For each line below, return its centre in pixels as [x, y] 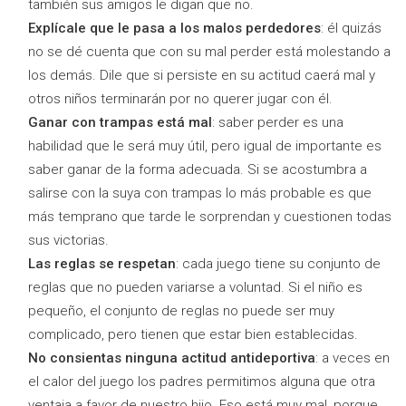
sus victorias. [68, 241]
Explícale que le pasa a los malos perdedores [174, 29]
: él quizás [351, 29]
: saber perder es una [278, 123]
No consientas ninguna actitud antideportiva [172, 358]
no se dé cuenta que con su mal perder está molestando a [209, 52]
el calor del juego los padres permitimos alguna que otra [202, 382]
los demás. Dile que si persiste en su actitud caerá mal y [202, 76]
